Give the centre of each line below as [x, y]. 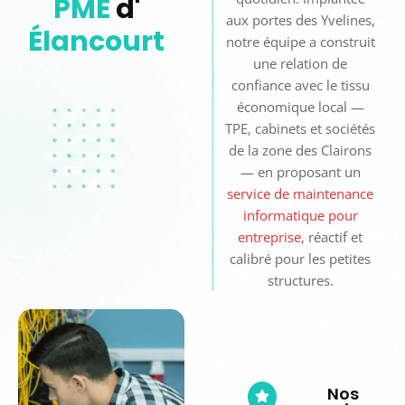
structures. [300, 280]
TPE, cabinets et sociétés [301, 128]
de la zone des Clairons [301, 150]
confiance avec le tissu [300, 85]
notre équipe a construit [300, 41]
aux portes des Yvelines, [300, 19]
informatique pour [300, 215]
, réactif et [332, 236]
